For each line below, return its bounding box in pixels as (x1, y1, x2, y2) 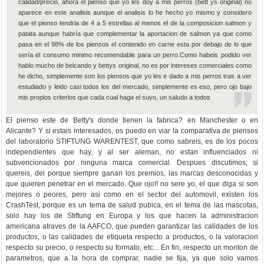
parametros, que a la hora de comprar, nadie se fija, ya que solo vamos (6, 254, 258, 262)
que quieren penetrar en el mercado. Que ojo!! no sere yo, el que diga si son (6, 180, 258, 188)
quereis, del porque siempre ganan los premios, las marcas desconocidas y (6, 169, 258, 177)
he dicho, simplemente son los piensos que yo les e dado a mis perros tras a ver (18, 72, 252, 80)
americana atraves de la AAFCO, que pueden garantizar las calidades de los (6, 222, 258, 230)
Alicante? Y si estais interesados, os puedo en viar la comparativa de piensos (6, 127, 258, 135)
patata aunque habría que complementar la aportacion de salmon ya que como (18, 30, 252, 37)
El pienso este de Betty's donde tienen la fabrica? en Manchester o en (6, 116, 258, 124)
